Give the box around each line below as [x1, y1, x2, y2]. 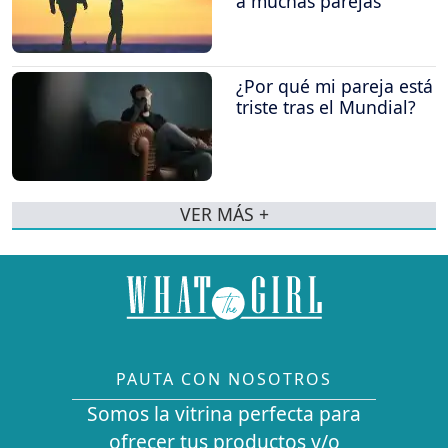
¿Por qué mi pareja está [236, 74, 433, 99]
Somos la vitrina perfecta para [87, 399, 361, 427]
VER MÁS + [179, 202, 269, 227]
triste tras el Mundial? [236, 95, 416, 120]
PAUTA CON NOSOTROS [116, 367, 332, 390]
